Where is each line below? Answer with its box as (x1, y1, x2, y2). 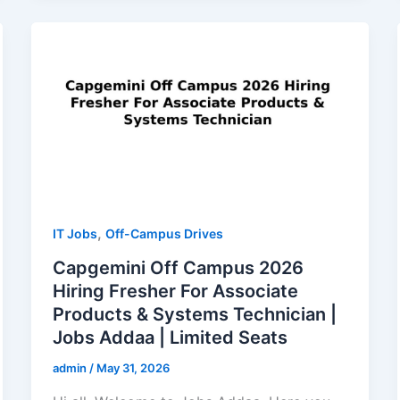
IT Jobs (52, 226, 97, 242)
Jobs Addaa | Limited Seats (52, 327, 287, 349)
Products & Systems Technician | (52, 304, 337, 326)
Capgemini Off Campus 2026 (52, 257, 304, 279)
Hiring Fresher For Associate (52, 280, 298, 303)
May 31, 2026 (96, 361, 170, 376)
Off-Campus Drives (104, 226, 223, 242)
